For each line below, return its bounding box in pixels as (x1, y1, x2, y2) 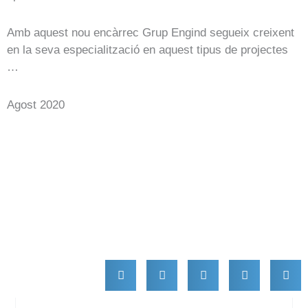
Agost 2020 (7, 98, 65, 111)
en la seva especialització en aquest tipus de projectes (7, 43, 288, 56)
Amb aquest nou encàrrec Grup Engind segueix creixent (7, 25, 294, 39)
